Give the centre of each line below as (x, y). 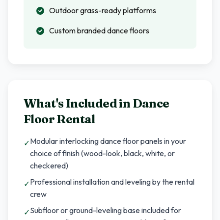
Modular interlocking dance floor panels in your (108, 141)
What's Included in (78, 103)
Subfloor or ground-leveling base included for (106, 210)
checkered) (49, 165)
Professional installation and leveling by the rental (112, 182)
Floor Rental (59, 119)
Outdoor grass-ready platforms (103, 10)
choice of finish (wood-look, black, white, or (102, 153)
